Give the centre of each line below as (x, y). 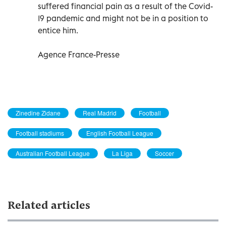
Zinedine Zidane (38, 112)
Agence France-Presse (79, 54)
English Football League (120, 133)
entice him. (58, 30)
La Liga (122, 153)
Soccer (164, 153)
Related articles (49, 206)
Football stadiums (40, 133)
